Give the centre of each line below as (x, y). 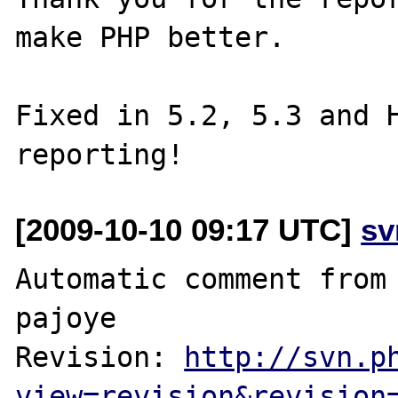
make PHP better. (151, 37)
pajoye (66, 318)
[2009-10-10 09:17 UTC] (188, 229)
